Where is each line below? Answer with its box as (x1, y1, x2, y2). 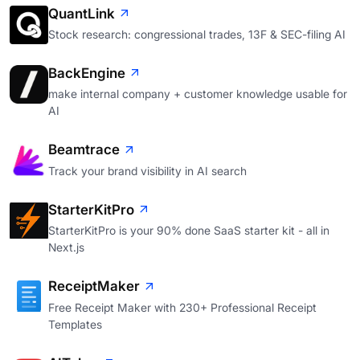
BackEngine (48, 64, 125, 81)
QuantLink (48, 5, 115, 22)
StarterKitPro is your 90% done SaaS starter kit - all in (48, 223, 329, 238)
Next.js (48, 240, 84, 255)
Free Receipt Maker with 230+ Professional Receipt (48, 300, 317, 314)
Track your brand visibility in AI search (48, 163, 247, 178)
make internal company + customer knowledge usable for (48, 87, 347, 101)
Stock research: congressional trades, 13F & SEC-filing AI (48, 27, 346, 41)
